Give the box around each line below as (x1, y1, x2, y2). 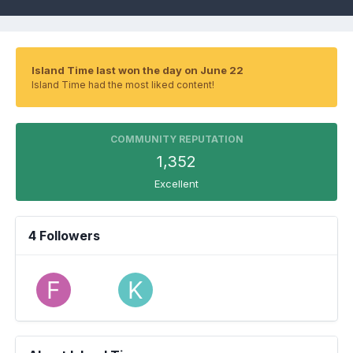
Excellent (154, 177, 199, 190)
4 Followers (28, 228, 100, 243)
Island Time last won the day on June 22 (32, 64, 243, 76)
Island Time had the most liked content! (32, 79, 214, 91)
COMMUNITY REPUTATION (110, 133, 243, 145)
